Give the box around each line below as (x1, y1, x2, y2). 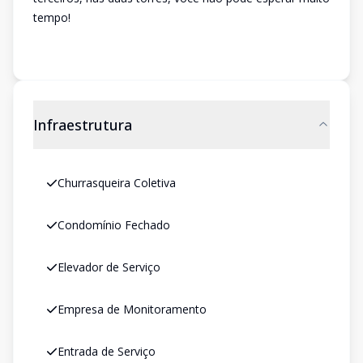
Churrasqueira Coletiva (58, 175, 176, 190)
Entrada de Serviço (58, 344, 156, 359)
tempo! (33, 10, 70, 25)
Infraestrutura (33, 115, 132, 135)
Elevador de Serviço (58, 259, 160, 275)
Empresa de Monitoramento (58, 301, 207, 317)
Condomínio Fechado (58, 217, 170, 233)
